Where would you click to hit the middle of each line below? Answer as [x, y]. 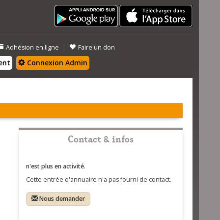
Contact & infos [100, 138]
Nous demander [62, 199]
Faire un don [96, 47]
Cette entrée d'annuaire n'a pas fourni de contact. [98, 179]
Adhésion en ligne [32, 47]
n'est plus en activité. [55, 166]
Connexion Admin [56, 63]
